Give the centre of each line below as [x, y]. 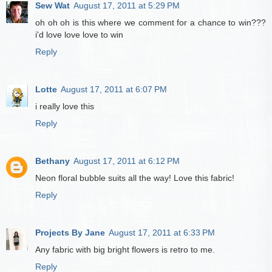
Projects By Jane [70, 233]
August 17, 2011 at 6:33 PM [162, 233]
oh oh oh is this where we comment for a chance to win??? [151, 23]
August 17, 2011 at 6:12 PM [127, 161]
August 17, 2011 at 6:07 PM [114, 90]
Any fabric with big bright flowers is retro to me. [125, 250]
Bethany [53, 161]
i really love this [65, 107]
